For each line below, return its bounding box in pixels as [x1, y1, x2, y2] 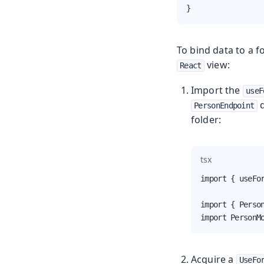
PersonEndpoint [194, 101, 255, 111]
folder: [191, 113, 222, 127]
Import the [191, 84, 243, 97]
